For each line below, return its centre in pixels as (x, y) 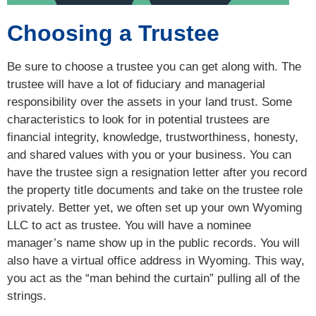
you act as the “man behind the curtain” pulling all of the (153, 279)
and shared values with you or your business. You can (149, 155)
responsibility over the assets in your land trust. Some (150, 102)
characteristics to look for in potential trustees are (138, 120)
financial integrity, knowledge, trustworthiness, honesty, (153, 138)
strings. (27, 296)
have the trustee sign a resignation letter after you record (157, 173)
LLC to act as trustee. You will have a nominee (129, 226)
